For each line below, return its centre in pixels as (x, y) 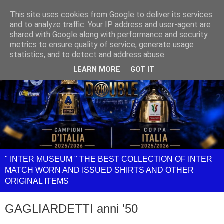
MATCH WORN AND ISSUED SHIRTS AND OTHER (99, 170)
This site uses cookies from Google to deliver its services (111, 15)
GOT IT (142, 70)
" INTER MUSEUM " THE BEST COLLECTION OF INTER (109, 159)
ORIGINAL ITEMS (37, 181)
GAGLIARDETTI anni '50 (71, 208)
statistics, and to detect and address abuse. (88, 55)
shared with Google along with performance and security (109, 35)
